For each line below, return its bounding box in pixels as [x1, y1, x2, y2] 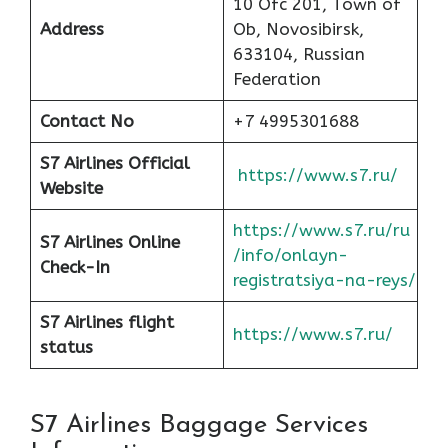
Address [39, 19, 104, 40]
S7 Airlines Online [39, 232, 180, 253]
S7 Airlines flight [39, 312, 174, 333]
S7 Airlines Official [39, 153, 190, 174]
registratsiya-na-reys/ [232, 270, 416, 291]
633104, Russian [232, 44, 365, 65]
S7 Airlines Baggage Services [30, 411, 368, 439]
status [39, 337, 93, 358]
